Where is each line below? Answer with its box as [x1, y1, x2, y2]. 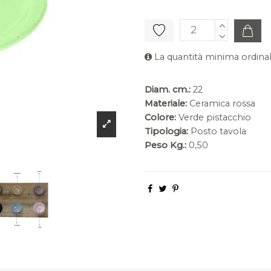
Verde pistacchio [178, 111, 251, 123]
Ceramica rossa [189, 97, 255, 109]
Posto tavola [191, 125, 246, 137]
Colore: [145, 111, 176, 123]
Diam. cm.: [145, 83, 191, 95]
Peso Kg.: [145, 139, 186, 151]
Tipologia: [145, 125, 188, 137]
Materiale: [145, 97, 187, 109]
